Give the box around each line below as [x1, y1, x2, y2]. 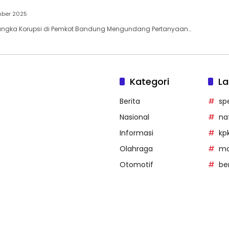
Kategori [130, 75, 169, 88]
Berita [120, 96, 140, 107]
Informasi [120, 128, 153, 139]
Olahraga [120, 144, 153, 154]
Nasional [120, 112, 149, 123]
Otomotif [120, 159, 153, 170]
